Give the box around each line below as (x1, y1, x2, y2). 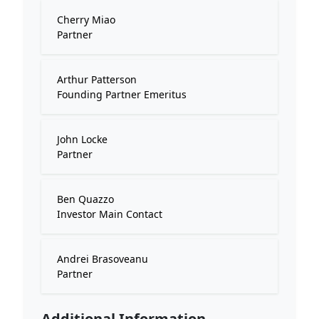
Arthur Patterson (57, 73, 137, 86)
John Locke (57, 132, 108, 146)
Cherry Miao (57, 13, 115, 26)
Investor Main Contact (57, 207, 162, 221)
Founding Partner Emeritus (57, 88, 187, 101)
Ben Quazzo (57, 192, 114, 206)
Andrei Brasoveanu (57, 252, 148, 266)
